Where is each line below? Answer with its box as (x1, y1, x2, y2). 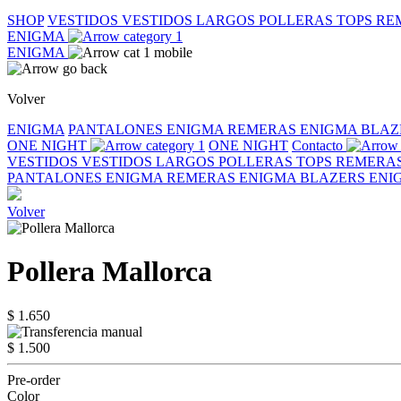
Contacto (292, 138, 346, 153)
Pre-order (7, 371, 60, 388)
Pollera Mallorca (7, 255, 212, 288)
